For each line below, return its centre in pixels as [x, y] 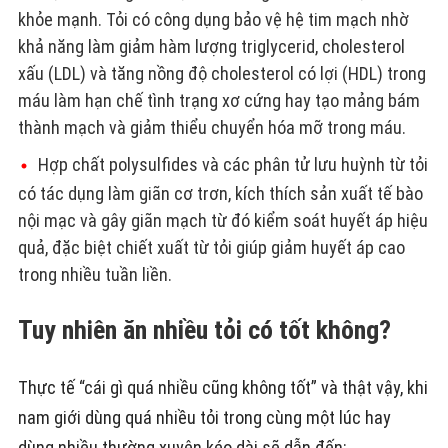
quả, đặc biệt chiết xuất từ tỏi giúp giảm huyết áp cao [211, 248]
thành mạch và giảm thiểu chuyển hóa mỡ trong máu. [211, 128]
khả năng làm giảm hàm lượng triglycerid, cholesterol [211, 47]
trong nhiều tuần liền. [94, 275]
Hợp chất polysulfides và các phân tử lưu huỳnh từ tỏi [232, 165]
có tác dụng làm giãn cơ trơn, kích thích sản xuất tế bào [220, 194]
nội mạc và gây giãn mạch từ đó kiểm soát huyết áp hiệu [222, 221]
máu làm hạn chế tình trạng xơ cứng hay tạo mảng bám [218, 101]
